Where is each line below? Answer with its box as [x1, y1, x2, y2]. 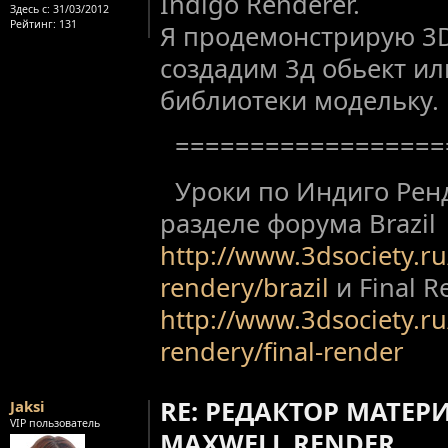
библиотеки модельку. [160, 83, 439, 118]
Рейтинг [10, 17, 53, 31]
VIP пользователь [10, 416, 100, 431]
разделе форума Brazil [160, 205, 436, 240]
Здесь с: [10, 2, 50, 16]
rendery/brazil [160, 269, 329, 304]
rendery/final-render [160, 333, 404, 368]
